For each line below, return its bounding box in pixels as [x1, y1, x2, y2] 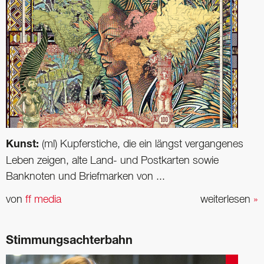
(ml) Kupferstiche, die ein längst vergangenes [42, 139, 243, 149]
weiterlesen [200, 194, 253, 204]
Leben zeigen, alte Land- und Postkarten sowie [6, 156, 219, 166]
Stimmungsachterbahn [6, 235, 133, 247]
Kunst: [6, 139, 42, 150]
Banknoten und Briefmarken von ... [6, 171, 165, 181]
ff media [25, 194, 61, 204]
